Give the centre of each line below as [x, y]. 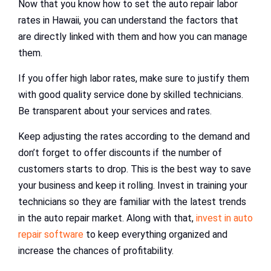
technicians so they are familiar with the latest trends [132, 202]
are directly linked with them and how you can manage [133, 37]
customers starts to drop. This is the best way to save [135, 169]
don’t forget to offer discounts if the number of [120, 153]
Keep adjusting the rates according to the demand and [134, 137]
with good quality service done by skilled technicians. [131, 95]
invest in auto [224, 218]
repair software [51, 235]
